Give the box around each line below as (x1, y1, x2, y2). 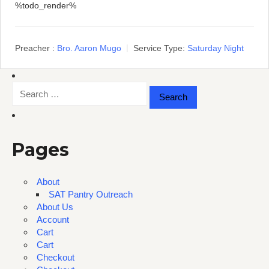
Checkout (37, 252, 74, 263)
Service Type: (133, 43, 185, 53)
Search (11, 82, 41, 93)
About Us (37, 202, 73, 213)
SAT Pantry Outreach (49, 189, 133, 200)
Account (37, 214, 69, 225)
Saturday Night (187, 43, 244, 53)
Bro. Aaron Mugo (57, 43, 121, 53)
